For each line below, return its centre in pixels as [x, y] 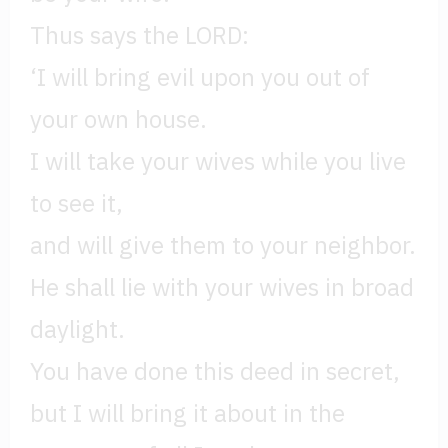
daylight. [77, 328]
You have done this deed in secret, [215, 370]
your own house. [118, 118]
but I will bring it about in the [187, 412]
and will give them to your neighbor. [223, 244]
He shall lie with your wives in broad [222, 286]
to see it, [76, 202]
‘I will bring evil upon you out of [200, 76]
